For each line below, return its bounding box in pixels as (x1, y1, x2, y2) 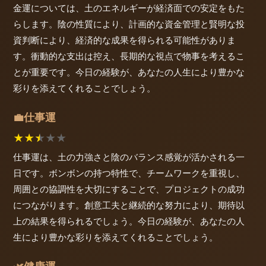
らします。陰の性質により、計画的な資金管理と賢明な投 (13, 18, 245, 30)
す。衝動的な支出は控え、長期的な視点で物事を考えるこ (13, 50, 245, 62)
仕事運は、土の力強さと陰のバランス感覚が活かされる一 (13, 151, 245, 163)
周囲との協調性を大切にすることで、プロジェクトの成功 (13, 183, 245, 195)
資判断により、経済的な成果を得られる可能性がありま (13, 34, 236, 46)
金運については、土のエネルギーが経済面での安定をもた (13, 2, 245, 14)
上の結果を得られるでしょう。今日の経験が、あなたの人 (13, 216, 245, 227)
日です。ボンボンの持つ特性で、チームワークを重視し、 (13, 167, 245, 179)
